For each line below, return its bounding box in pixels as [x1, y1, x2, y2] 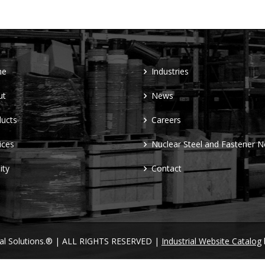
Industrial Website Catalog [161, 235, 261, 247]
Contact [151, 163, 182, 174]
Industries [151, 66, 189, 77]
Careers [151, 114, 181, 125]
